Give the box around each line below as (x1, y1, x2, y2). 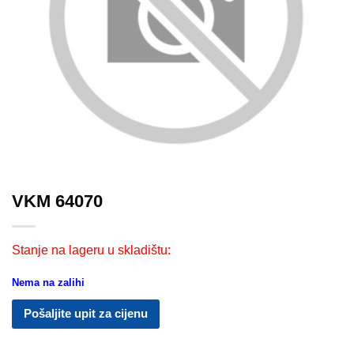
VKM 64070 (12, 191, 103, 212)
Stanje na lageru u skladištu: (12, 243, 171, 258)
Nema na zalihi (12, 276, 85, 288)
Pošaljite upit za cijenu (24, 306, 148, 320)
